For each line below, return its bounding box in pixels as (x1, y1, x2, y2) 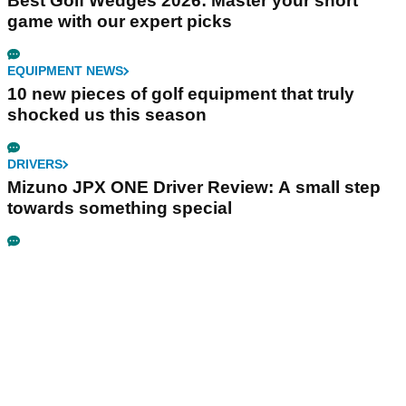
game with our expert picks (7, 12, 232, 32)
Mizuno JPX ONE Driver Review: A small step (7, 178, 381, 198)
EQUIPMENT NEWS (7, 63, 123, 79)
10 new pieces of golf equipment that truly (7, 84, 354, 104)
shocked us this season (7, 105, 207, 125)
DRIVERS (7, 157, 63, 172)
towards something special (7, 198, 232, 218)
